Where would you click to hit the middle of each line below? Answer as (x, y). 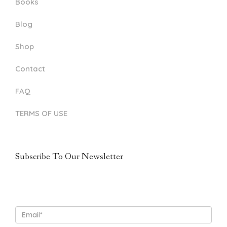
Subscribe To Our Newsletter (69, 156)
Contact (30, 68)
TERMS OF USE (41, 113)
